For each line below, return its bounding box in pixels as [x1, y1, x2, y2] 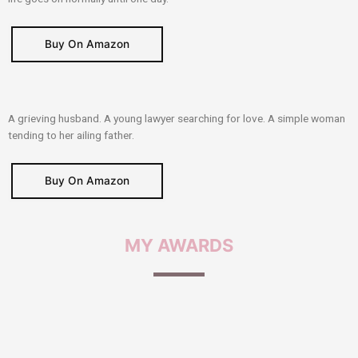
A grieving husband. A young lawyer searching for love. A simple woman [8, 111, 345, 125]
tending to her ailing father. [8, 128, 134, 141]
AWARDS [157, 234, 233, 256]
